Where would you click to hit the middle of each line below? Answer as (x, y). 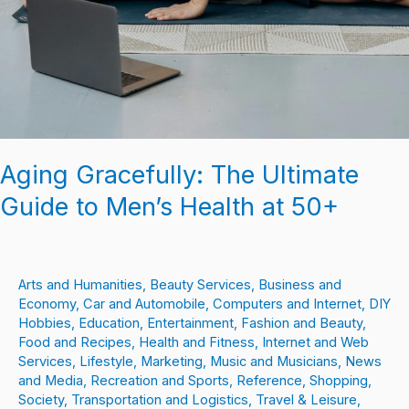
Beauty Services (200, 285)
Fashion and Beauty (302, 324)
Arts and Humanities (80, 285)
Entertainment (190, 324)
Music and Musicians (274, 362)
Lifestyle (106, 362)
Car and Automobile (144, 304)
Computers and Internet (287, 304)
